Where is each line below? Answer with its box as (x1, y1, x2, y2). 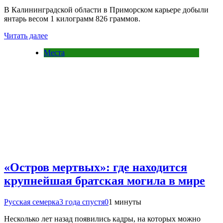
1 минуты (109, 198, 141, 207)
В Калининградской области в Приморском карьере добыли (4, 5, 209, 14)
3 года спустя (59, 198, 105, 207)
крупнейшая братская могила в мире (4, 174, 205, 188)
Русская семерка (4, 198, 59, 207)
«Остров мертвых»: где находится (4, 161, 187, 174)
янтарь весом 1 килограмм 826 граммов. (4, 14, 140, 23)
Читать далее (4, 31, 48, 40)
